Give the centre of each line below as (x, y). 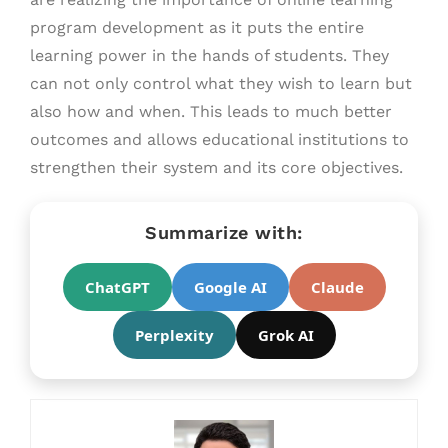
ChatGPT (117, 287)
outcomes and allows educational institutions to (219, 139)
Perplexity (174, 335)
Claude (337, 287)
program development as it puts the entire (197, 27)
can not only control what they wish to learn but (221, 83)
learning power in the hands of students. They (209, 55)
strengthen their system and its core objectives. (216, 167)
